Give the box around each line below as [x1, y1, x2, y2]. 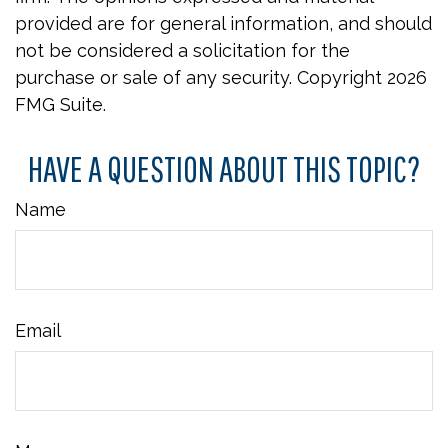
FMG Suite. [15, 94, 106, 115]
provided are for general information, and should [15, 13, 432, 34]
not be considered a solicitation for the [15, 40, 350, 61]
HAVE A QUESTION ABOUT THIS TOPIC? [27, 148, 421, 189]
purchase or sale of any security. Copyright [15, 67, 387, 88]
